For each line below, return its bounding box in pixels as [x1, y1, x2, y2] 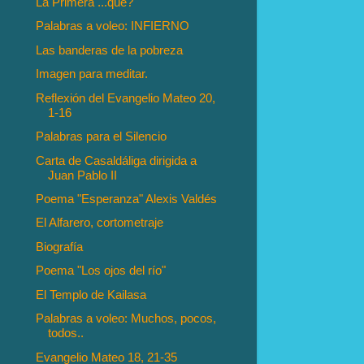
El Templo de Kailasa [36, 287, 147, 301]
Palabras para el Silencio [36, 129, 167, 144]
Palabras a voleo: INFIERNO [36, 19, 190, 33]
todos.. [48, 326, 84, 340]
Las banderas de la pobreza [36, 42, 184, 57]
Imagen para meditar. [36, 67, 149, 81]
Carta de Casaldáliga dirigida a [36, 153, 197, 167]
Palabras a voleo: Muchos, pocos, [36, 311, 217, 326]
